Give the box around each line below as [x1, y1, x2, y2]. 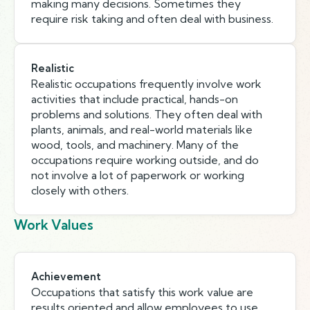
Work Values [14, 217, 93, 233]
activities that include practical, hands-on [31, 92, 238, 106]
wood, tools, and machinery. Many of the [31, 138, 239, 152]
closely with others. [31, 183, 129, 197]
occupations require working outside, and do [31, 153, 259, 167]
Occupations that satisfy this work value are [31, 285, 253, 299]
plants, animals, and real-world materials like [31, 122, 253, 136]
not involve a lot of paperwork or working [31, 168, 244, 182]
